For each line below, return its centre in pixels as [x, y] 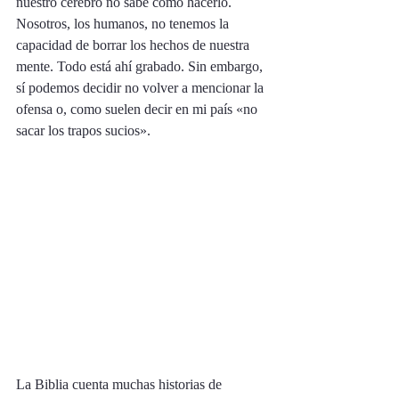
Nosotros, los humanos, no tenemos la [124, 24]
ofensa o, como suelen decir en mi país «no [138, 109]
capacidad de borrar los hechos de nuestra [134, 45]
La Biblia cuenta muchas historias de [121, 384]
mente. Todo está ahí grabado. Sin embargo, [141, 66]
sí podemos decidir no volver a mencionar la [142, 88]
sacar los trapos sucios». [85, 130]
